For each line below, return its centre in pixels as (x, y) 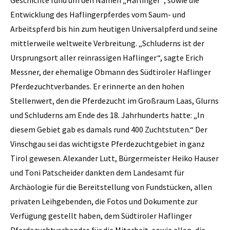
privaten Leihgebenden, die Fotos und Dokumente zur (104, 201)
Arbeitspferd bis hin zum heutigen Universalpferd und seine (114, 28)
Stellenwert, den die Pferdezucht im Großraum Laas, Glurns (114, 100)
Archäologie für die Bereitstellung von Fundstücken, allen (111, 187)
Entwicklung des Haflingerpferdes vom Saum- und (98, 14)
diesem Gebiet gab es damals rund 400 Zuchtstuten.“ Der (109, 129)
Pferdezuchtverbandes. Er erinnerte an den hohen (97, 86)
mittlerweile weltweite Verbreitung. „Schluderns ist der (107, 43)
